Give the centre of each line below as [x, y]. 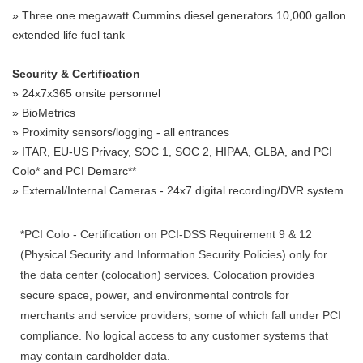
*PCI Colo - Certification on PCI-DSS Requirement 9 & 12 [166, 234]
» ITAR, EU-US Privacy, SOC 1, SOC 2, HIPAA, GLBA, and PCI [172, 151]
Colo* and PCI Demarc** [74, 171]
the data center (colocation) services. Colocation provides [167, 274]
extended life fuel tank [68, 34]
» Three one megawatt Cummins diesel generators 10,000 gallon [179, 15]
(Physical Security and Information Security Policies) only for [174, 254]
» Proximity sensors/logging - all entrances [121, 132]
